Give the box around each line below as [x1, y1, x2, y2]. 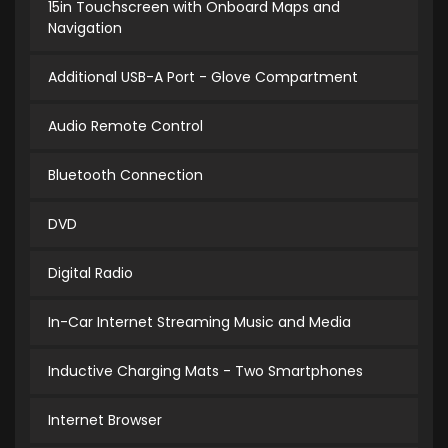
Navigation [48, 18, 122, 39]
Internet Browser [48, 410, 162, 431]
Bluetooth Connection [48, 165, 203, 186]
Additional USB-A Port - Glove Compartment [48, 67, 358, 88]
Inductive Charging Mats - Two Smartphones [48, 361, 363, 382]
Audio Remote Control [48, 116, 203, 137]
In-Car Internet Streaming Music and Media [48, 312, 351, 333]
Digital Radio [48, 263, 133, 284]
